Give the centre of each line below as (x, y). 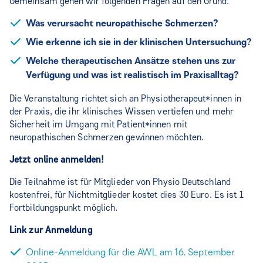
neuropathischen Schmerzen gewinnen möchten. (107, 137)
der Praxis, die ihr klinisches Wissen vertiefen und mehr (122, 111)
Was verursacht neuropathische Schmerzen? (122, 24)
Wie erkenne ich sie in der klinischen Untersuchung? (139, 43)
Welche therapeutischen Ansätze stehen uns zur (131, 61)
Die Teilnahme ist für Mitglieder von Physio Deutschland (120, 181)
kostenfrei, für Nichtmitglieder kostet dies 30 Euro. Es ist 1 (127, 194)
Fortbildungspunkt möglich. (64, 207)
